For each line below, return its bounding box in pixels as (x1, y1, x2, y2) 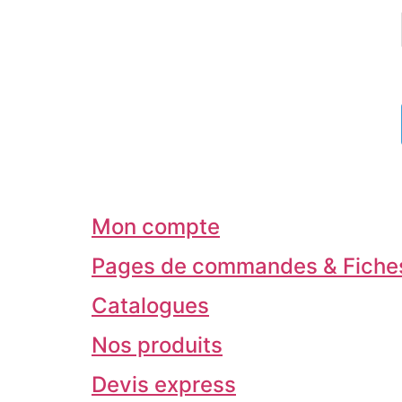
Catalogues (92, 292, 209, 319)
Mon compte (92, 213, 220, 240)
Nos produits (92, 331, 223, 358)
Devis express (92, 371, 236, 398)
